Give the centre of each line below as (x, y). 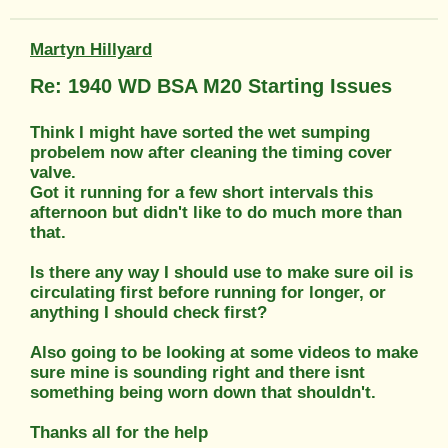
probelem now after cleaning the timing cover (211, 152)
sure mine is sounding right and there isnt (197, 372)
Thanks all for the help (119, 432)
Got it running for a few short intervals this (201, 192)
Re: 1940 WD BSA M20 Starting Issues (211, 85)
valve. (53, 172)
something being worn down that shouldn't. (203, 392)
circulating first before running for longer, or (208, 292)
